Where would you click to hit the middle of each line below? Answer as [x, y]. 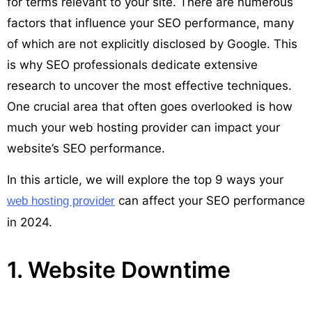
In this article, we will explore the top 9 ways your [145, 179]
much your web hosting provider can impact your [143, 127]
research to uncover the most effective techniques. [149, 85]
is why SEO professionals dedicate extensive [132, 64]
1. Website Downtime [119, 270]
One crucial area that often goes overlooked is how [150, 106]
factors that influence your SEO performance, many [150, 23]
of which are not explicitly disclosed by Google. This [152, 44]
